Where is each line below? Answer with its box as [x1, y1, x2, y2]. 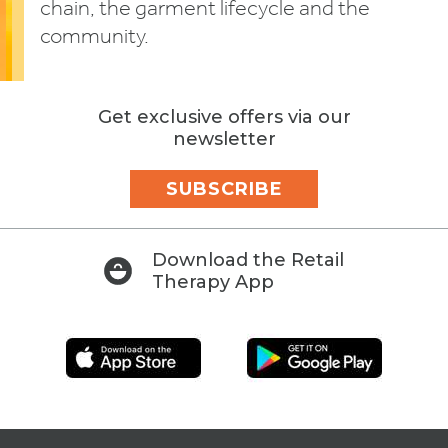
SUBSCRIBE [165, 178, 283, 201]
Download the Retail [151, 249, 344, 272]
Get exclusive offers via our [97, 106, 351, 129]
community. [40, 16, 149, 59]
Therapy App [151, 271, 274, 294]
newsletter [172, 128, 276, 151]
